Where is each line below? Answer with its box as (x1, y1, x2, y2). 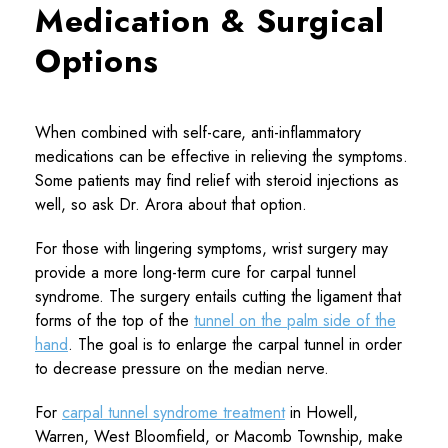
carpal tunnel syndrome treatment (62, 400, 285, 424)
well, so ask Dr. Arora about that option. (35, 192, 307, 216)
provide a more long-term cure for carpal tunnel (35, 260, 356, 284)
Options (35, 37, 159, 84)
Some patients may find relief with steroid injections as (35, 168, 399, 192)
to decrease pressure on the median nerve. (35, 356, 329, 380)
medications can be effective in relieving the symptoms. (35, 144, 408, 168)
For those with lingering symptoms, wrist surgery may (35, 236, 388, 260)
